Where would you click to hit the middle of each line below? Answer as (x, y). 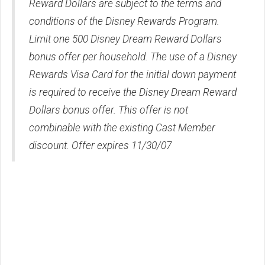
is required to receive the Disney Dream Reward (133, 93)
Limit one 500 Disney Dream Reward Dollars (125, 39)
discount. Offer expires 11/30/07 (100, 146)
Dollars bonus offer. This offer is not (109, 110)
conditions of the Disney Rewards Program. (124, 22)
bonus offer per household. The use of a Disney (133, 57)
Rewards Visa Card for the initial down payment (132, 75)
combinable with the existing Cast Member (122, 128)
